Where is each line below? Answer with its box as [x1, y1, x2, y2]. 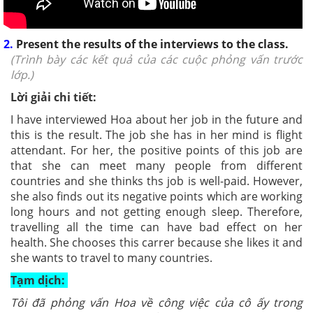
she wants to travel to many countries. [10, 249, 215, 265]
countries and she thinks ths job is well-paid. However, [10, 173, 303, 189]
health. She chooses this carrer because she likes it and [10, 234, 303, 250]
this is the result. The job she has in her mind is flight [10, 126, 303, 143]
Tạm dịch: [10, 272, 68, 288]
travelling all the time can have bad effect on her [10, 219, 303, 235]
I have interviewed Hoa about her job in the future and [10, 111, 303, 127]
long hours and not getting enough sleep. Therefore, [10, 203, 303, 219]
